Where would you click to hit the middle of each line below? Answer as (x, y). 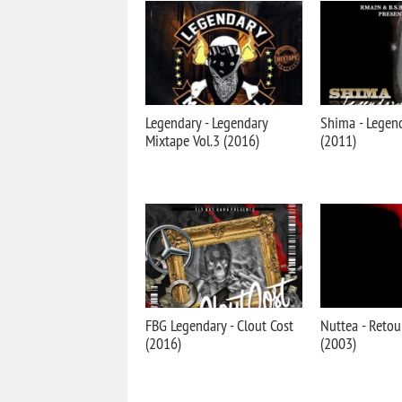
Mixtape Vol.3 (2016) (202, 140)
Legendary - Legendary (206, 122)
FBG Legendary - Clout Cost (219, 325)
